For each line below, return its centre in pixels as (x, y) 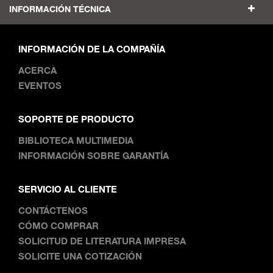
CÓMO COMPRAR (58, 226)
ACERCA (37, 70)
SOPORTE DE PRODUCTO (76, 119)
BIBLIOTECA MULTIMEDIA (76, 140)
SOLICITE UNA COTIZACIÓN (80, 256)
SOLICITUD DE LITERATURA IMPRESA (102, 241)
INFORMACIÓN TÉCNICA (60, 9)
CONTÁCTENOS (53, 211)
